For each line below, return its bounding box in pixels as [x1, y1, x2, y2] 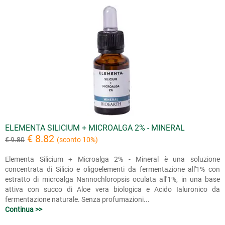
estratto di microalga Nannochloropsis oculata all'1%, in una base [5, 175, 220, 183]
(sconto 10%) [57, 135, 98, 144]
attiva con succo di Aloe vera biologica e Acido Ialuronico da [5, 185, 220, 193]
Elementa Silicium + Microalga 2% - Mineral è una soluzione [5, 155, 220, 163]
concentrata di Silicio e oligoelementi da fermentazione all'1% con [5, 165, 220, 173]
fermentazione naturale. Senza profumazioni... [5, 195, 150, 203]
